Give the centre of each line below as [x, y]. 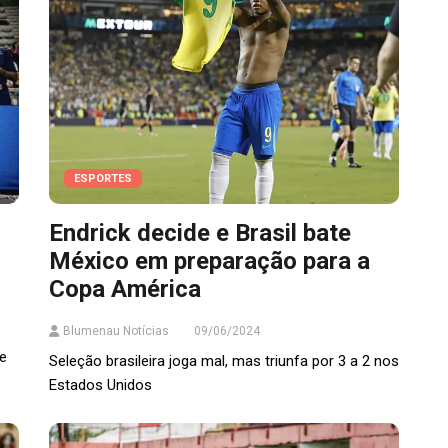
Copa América [125, 289]
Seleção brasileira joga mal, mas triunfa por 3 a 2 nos [224, 361]
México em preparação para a [209, 261]
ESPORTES [103, 179]
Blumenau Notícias [114, 331]
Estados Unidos [100, 385]
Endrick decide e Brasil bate [200, 233]
